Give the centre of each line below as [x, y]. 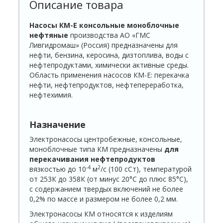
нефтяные [50, 35]
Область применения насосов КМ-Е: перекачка [110, 75]
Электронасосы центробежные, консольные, [106, 139]
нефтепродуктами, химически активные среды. [109, 65]
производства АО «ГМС [111, 35]
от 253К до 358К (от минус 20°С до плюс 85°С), [109, 179]
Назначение [58, 125]
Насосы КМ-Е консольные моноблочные [105, 25]
